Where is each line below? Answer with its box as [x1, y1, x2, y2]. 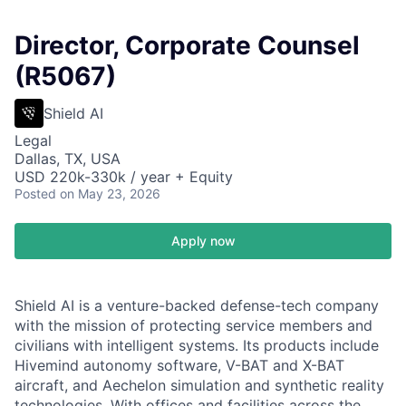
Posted [14, 186, 56, 201]
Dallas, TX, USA [14, 150, 121, 168]
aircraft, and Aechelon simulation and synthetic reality [14, 376, 384, 394]
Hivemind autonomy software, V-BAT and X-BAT [14, 356, 344, 374]
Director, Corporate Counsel [14, 30, 360, 61]
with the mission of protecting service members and [14, 316, 372, 334]
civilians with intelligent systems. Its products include [14, 336, 379, 354]
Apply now [170, 233, 236, 248]
